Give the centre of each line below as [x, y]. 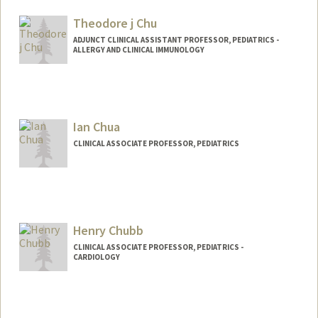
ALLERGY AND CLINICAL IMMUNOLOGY [138, 50]
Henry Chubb [108, 230]
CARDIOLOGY [96, 257]
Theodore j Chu [115, 23]
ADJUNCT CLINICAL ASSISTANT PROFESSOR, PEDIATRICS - [176, 40]
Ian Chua [96, 127]
